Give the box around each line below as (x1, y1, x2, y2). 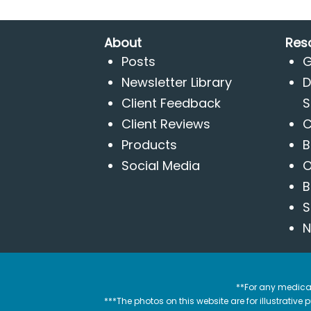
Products (121, 136, 178, 153)
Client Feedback (121, 94, 221, 112)
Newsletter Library (121, 74, 233, 91)
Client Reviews (121, 115, 211, 133)
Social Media (121, 157, 201, 174)
